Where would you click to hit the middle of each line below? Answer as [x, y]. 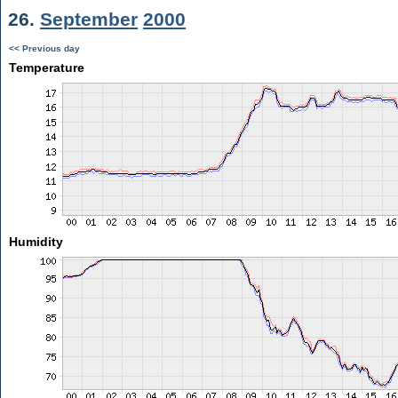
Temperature [46, 68]
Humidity [36, 242]
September [89, 19]
